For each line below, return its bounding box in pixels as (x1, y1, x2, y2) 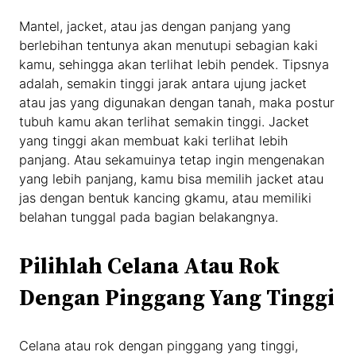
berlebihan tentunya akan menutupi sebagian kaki (19, 37, 319, 54)
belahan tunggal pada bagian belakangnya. (19, 209, 279, 226)
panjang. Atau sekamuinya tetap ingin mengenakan (19, 152, 325, 168)
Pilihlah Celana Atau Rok (19, 249, 281, 281)
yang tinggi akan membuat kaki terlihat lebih (19, 133, 289, 149)
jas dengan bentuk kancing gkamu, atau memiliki (19, 190, 312, 207)
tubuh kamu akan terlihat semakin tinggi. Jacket (19, 114, 310, 130)
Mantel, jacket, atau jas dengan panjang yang (19, 18, 292, 35)
